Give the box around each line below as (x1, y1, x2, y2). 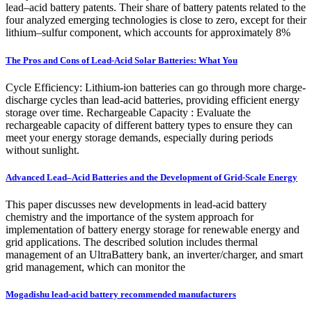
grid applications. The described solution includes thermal (6, 236, 258, 249)
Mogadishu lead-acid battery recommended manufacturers (6, 289, 236, 300)
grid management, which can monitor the (6, 261, 185, 274)
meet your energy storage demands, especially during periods (6, 131, 273, 143)
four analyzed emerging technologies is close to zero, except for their (6, 14, 306, 26)
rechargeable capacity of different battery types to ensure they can (6, 118, 292, 131)
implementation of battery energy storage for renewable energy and (6, 224, 299, 236)
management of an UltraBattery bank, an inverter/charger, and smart (6, 249, 303, 261)
